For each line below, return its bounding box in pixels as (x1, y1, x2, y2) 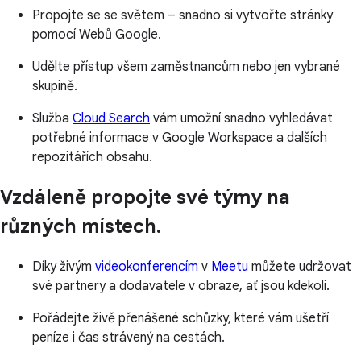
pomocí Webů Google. (32, 26, 161, 43)
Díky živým (32, 258, 95, 275)
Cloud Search (73, 110, 150, 127)
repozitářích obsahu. (32, 148, 152, 165)
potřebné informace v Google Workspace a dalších (32, 129, 327, 146)
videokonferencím (95, 258, 198, 275)
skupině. (32, 77, 77, 94)
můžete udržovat (248, 258, 351, 275)
